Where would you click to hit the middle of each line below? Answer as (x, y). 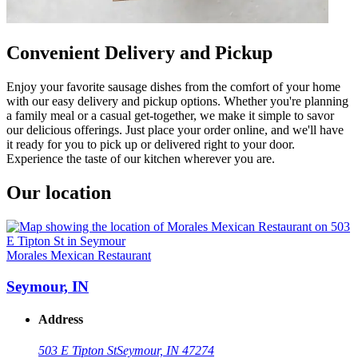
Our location (59, 192)
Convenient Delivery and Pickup (139, 53)
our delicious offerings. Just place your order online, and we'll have (175, 130)
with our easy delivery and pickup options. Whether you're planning (177, 101)
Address (61, 319)
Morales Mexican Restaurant (79, 255)
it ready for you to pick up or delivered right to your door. (151, 145)
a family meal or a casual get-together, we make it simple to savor (170, 116)
